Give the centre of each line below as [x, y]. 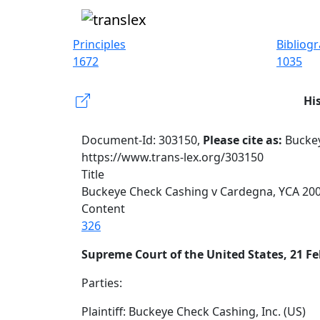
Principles [99, 44]
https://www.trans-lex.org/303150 [172, 157]
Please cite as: [244, 140]
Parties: [102, 283]
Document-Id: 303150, [142, 140]
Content [103, 209]
